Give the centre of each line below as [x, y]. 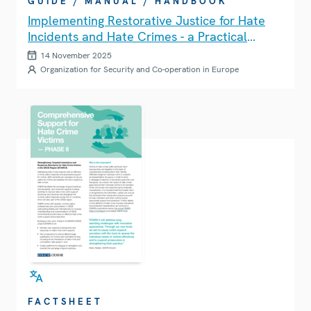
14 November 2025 [76, 55]
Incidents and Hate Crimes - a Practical [137, 36]
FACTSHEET [65, 301]
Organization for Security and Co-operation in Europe [140, 69]
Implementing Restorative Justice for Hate [146, 20]
